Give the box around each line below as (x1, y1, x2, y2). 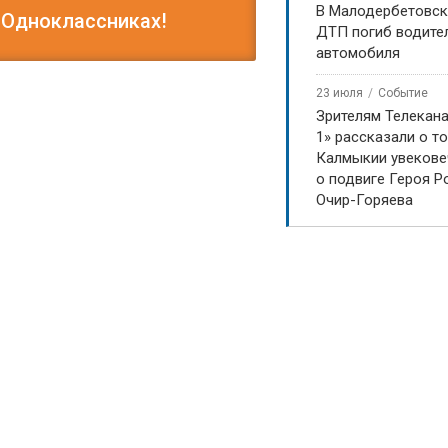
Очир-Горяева (316, 191, 413, 209)
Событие (378, 86, 428, 100)
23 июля (316, 86, 363, 100)
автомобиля (316, 44, 400, 62)
